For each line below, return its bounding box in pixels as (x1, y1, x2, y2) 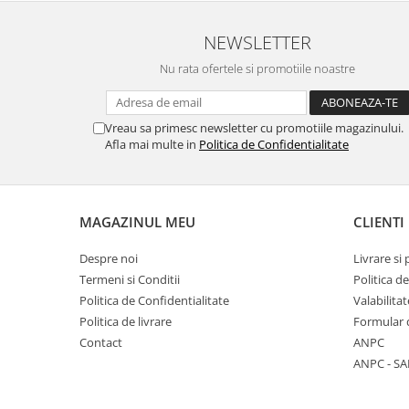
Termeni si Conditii (79, 271, 180, 288)
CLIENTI (353, 213, 404, 231)
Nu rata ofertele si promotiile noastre (160, 60, 355, 77)
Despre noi (79, 250, 138, 267)
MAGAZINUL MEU (79, 213, 195, 231)
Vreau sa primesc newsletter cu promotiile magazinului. (105, 120, 404, 136)
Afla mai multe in (105, 136, 199, 152)
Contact (79, 334, 122, 351)
